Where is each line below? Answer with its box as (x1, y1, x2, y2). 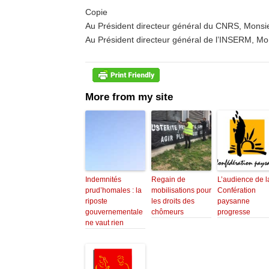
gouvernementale (85, 208, 143, 217)
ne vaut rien (85, 219, 124, 228)
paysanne (217, 197, 250, 206)
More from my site (85, 91, 173, 103)
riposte (85, 197, 107, 206)
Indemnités (85, 175, 121, 184)
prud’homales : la (85, 186, 142, 195)
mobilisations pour (151, 186, 211, 195)
